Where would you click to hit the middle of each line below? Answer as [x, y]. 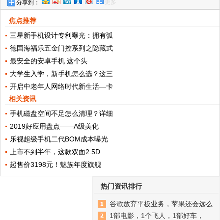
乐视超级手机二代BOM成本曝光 [59, 139]
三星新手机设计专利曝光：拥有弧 [61, 36]
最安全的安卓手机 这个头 [48, 61]
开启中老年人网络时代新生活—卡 [61, 87]
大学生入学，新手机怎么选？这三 [61, 74]
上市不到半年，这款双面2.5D [55, 152]
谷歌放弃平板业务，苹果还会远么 [161, 204]
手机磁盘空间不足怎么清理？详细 [61, 114]
